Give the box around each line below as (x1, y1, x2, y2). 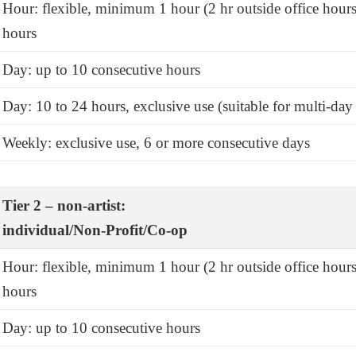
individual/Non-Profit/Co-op (2, 221, 188, 238)
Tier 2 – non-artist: (2, 196, 126, 214)
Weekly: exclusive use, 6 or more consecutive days (2, 133, 311, 151)
